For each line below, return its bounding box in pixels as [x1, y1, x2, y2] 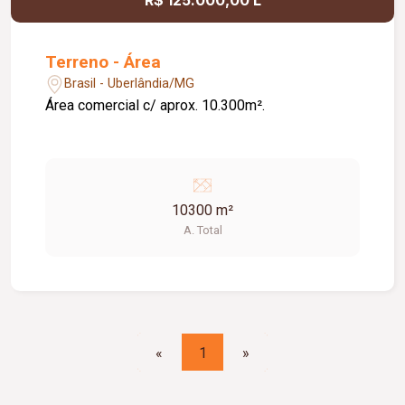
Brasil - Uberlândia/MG [64, 76, 195, 92]
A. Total [183, 222, 222, 237]
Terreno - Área [45, 51, 162, 72]
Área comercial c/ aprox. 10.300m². [45, 96, 266, 114]
